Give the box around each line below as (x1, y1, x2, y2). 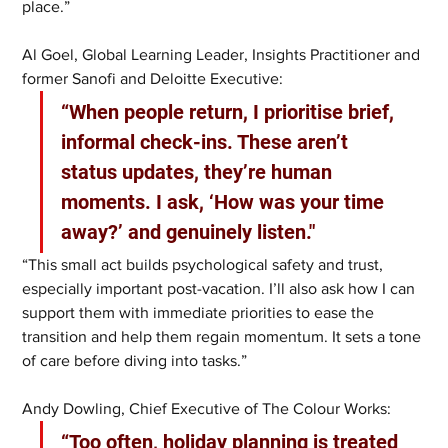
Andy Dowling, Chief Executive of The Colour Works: (22, 400, 392, 418)
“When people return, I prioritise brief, (61, 100, 400, 125)
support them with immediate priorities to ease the (22, 304, 379, 322)
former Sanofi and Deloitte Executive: (22, 70, 284, 88)
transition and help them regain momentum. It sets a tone (22, 328, 426, 346)
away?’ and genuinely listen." (61, 220, 316, 245)
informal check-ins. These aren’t (61, 130, 354, 155)
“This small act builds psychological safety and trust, (22, 256, 388, 274)
